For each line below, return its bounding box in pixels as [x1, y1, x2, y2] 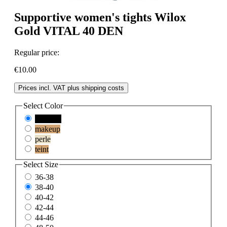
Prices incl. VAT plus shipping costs [18, 84, 124, 92]
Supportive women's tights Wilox [14, 11, 186, 24]
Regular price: [14, 48, 59, 57]
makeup [35, 124, 60, 133]
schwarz [35, 114, 61, 123]
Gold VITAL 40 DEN [14, 24, 123, 38]
